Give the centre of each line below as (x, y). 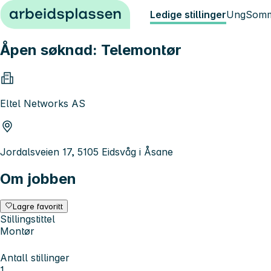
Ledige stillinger (188, 15)
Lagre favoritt (38, 206)
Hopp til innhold (42, 11)
